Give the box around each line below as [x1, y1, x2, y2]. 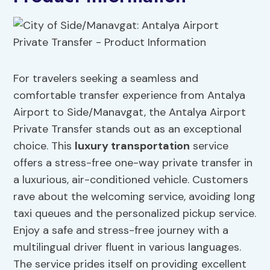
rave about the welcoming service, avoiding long [13, 189, 256, 204]
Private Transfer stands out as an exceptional [13, 122, 242, 137]
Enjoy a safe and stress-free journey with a [13, 223, 229, 238]
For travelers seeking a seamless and [13, 71, 199, 86]
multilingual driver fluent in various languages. [13, 240, 242, 255]
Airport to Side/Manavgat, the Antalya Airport [13, 105, 246, 120]
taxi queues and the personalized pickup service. [13, 206, 257, 221]
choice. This [13, 139, 75, 154]
